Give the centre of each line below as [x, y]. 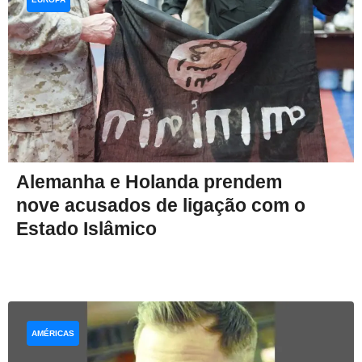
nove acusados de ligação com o [161, 205]
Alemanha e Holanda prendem [149, 181]
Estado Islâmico [86, 228]
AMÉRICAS [53, 333]
